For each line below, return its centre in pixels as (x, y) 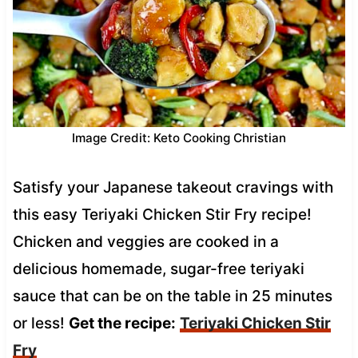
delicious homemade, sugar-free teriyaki (158, 268)
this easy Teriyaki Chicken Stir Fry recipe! (162, 214)
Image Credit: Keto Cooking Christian (179, 137)
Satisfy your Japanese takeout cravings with (173, 187)
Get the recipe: (122, 323)
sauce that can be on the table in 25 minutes (172, 296)
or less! (40, 323)
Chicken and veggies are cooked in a (145, 241)
